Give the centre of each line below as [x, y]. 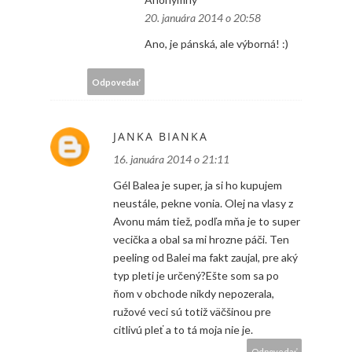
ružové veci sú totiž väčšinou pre [192, 312]
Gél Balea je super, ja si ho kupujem [198, 185]
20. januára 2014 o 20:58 [203, 18]
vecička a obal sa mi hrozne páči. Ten [201, 240]
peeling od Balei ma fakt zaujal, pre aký [205, 258]
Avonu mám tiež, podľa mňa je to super [207, 222]
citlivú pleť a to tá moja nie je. [183, 330]
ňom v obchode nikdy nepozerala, [194, 294]
